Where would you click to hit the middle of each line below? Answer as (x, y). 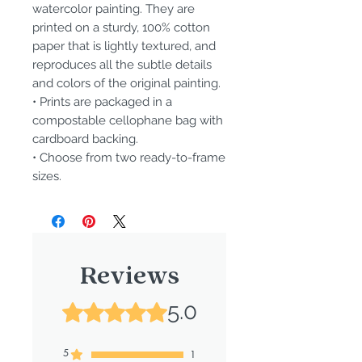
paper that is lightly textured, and (124, 46)
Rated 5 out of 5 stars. (123, 306)
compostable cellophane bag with (128, 121)
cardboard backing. (85, 139)
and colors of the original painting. (126, 84)
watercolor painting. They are (114, 9)
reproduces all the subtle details (122, 65)
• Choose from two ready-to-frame (129, 158)
